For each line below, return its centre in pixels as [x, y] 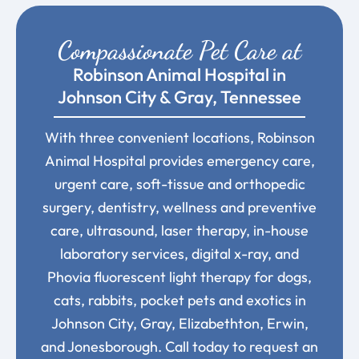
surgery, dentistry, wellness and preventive [179, 208]
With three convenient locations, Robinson [179, 138]
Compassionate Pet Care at [179, 50]
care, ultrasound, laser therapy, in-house [179, 231]
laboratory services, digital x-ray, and [179, 254]
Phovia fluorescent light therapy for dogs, [179, 277]
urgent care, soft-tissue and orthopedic [179, 184]
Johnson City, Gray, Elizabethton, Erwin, [179, 324]
